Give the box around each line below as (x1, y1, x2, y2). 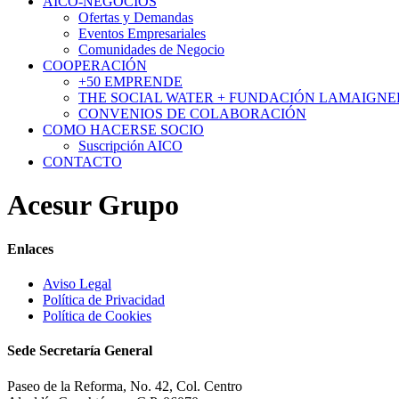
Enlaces (7, 240, 53, 256)
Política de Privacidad (43, 292, 165, 308)
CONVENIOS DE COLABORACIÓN (78, 106, 306, 121)
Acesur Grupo (7, 189, 179, 222)
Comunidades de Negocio (78, 42, 224, 57)
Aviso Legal (43, 276, 111, 292)
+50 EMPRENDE (78, 74, 183, 89)
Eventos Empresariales (78, 26, 206, 41)
